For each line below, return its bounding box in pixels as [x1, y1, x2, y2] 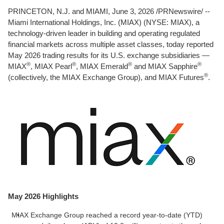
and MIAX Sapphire [132, 62, 197, 70]
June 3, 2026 [112, 7, 154, 15]
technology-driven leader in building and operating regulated [8, 29, 200, 37]
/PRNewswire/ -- [154, 7, 210, 15]
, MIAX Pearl [30, 62, 72, 70]
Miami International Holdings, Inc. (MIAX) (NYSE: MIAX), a [8, 18, 199, 26]
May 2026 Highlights [8, 192, 78, 200]
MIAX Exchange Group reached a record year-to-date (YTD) [11, 211, 202, 219]
